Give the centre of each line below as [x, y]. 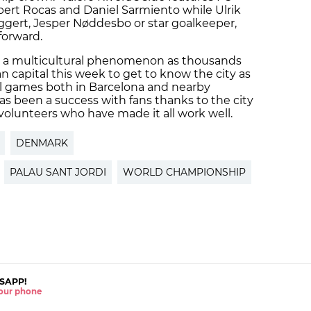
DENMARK [42, 143]
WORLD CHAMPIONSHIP [184, 172]
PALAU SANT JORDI [58, 172]
